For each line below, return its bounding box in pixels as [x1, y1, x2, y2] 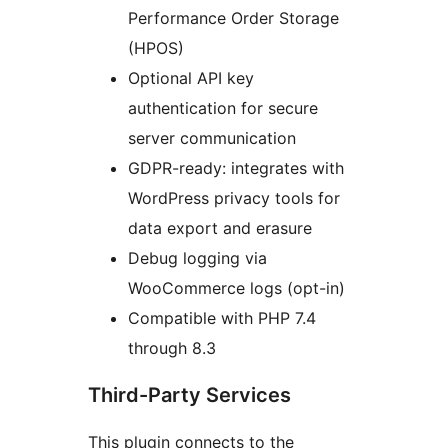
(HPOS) [128, 38, 184, 59]
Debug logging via [128, 248, 267, 269]
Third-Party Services [88, 383, 291, 408]
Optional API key [128, 68, 254, 89]
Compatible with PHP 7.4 [128, 308, 316, 329]
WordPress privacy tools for [128, 188, 340, 209]
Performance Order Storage [128, 8, 339, 29]
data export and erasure [128, 218, 312, 239]
